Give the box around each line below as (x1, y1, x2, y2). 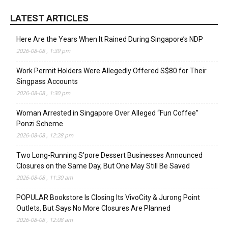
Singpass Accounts (16, 77, 78, 85)
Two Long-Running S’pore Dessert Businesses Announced (16, 151, 203, 159)
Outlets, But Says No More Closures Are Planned (16, 204, 170, 212)
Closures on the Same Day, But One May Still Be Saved (16, 161, 190, 170)
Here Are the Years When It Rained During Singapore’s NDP (16, 35, 203, 43)
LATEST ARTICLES (10, 12, 89, 23)
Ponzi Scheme (16, 119, 63, 128)
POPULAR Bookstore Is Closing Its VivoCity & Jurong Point (16, 193, 200, 202)
